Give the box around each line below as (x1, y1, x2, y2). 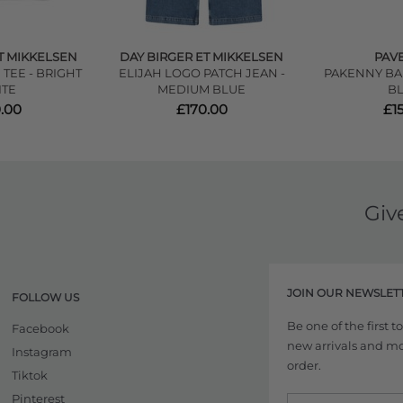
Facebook (12, 320, 69, 336)
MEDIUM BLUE (157, 81, 246, 96)
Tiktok (12, 367, 48, 382)
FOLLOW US (12, 290, 79, 304)
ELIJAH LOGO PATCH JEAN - (118, 65, 285, 80)
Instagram (12, 344, 72, 359)
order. (287, 357, 321, 372)
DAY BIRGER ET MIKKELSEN (120, 49, 283, 64)
